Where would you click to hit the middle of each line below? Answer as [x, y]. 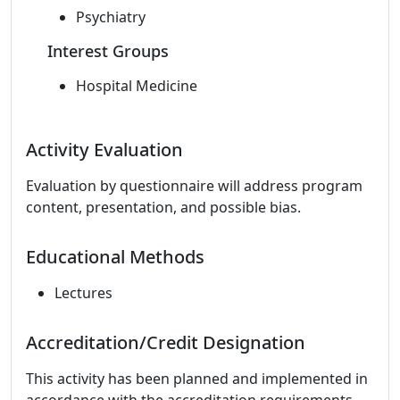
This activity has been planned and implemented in [197, 379]
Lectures [83, 293]
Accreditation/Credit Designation [166, 342]
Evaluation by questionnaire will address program [194, 186]
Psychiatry [111, 17]
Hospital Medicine [137, 86]
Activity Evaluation [104, 150]
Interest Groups [108, 51]
